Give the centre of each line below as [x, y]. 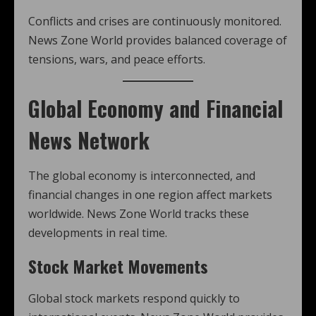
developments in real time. [98, 233]
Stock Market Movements [118, 266]
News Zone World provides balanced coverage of [158, 40]
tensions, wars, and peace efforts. [117, 59]
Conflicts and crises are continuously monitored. [155, 21]
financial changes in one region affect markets [150, 195]
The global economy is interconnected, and [142, 176]
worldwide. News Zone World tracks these [139, 214]
